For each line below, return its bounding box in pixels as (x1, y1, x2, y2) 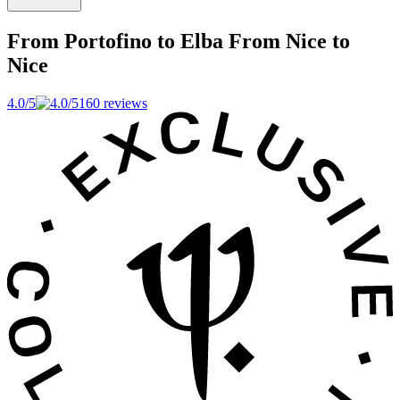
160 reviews (79, 96, 147, 112)
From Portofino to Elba (7, 29, 223, 54)
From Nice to (229, 29, 350, 54)
